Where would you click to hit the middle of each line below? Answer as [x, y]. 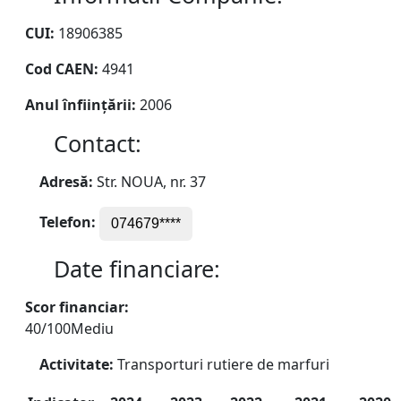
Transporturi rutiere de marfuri [222, 364]
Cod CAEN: [62, 69]
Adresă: [66, 182]
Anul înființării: [81, 105]
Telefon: [68, 222]
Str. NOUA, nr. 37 [149, 182]
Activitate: [77, 364]
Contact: [95, 143]
